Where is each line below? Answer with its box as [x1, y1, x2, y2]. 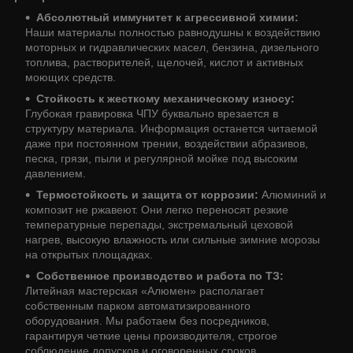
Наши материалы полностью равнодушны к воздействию [25, 25, 321, 39]
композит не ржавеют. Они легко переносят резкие [25, 203, 288, 216]
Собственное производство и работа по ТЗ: [36, 269, 284, 282]
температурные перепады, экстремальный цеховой [25, 217, 293, 231]
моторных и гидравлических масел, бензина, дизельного [25, 40, 319, 54]
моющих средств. [25, 70, 116, 84]
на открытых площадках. [25, 247, 153, 261]
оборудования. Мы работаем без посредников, [25, 314, 269, 327]
